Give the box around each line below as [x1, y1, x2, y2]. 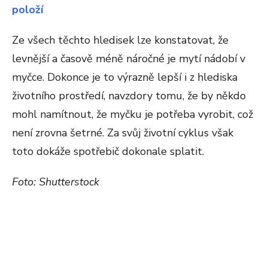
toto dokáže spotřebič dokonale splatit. [12, 144, 204, 159]
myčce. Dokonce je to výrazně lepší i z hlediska [12, 69, 237, 84]
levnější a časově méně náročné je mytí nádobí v [12, 51, 245, 66]
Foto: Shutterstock [12, 174, 99, 189]
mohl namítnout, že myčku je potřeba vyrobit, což [12, 106, 253, 121]
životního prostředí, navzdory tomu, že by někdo [12, 88, 246, 103]
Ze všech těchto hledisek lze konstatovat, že [12, 32, 229, 47]
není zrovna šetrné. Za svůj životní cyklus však [12, 125, 233, 140]
